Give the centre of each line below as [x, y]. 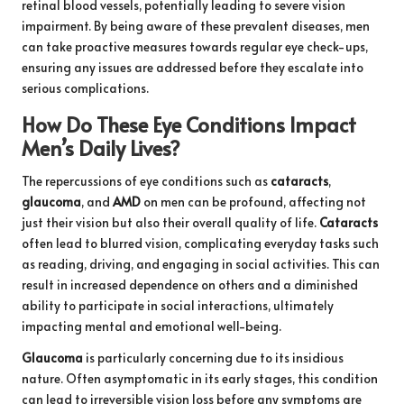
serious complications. [85, 88]
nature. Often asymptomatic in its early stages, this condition [200, 379]
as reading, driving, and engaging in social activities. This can [201, 264]
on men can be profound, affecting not [253, 202]
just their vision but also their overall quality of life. [170, 223]
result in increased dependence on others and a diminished [190, 285]
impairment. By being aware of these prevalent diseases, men [196, 26]
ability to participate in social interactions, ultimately [178, 306]
